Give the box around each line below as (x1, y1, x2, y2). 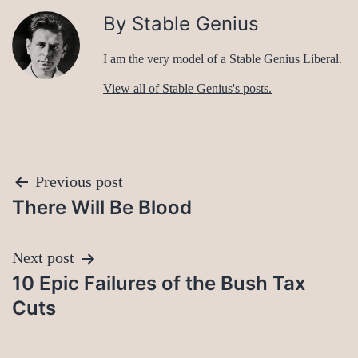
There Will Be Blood (12, 196, 192, 220)
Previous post (35, 173, 123, 191)
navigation (11, 205, 151, 241)
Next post (12, 249, 74, 267)
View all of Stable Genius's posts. (103, 82, 272, 96)
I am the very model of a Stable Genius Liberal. (103, 52, 342, 66)
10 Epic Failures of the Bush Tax (12, 272, 306, 296)
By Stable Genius (103, 12, 259, 36)
